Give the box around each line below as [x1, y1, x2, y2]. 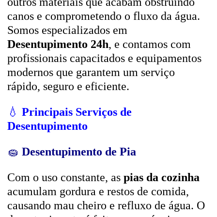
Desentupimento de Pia [22, 145, 136, 158]
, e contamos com [108, 38, 191, 50]
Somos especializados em [7, 24, 127, 36]
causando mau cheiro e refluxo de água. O [7, 199, 205, 212]
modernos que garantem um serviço [7, 66, 175, 78]
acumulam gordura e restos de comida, [7, 185, 189, 198]
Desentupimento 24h [7, 38, 108, 50]
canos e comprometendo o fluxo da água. [7, 10, 200, 22]
